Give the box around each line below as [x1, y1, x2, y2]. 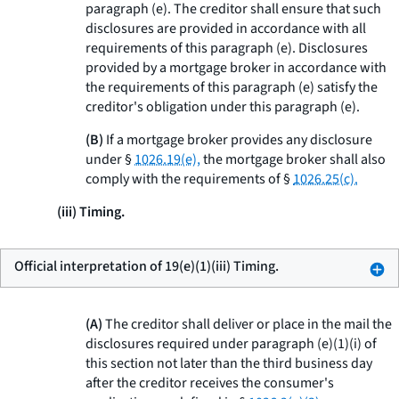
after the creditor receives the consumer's [85, 373, 334, 393]
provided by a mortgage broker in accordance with [85, 58, 387, 77]
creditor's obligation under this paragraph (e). [85, 97, 360, 117]
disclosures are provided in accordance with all [85, 19, 366, 38]
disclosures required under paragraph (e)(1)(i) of [85, 334, 377, 354]
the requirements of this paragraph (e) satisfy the [85, 77, 378, 97]
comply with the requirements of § [85, 169, 293, 189]
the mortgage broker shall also [200, 150, 386, 169]
